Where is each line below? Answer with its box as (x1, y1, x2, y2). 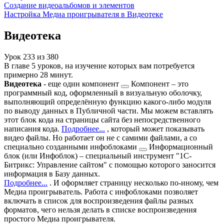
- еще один (41, 79, 82, 88)
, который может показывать (107, 124, 204, 133)
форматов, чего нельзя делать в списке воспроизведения (4, 205, 196, 214)
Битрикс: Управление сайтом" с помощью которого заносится (4, 160, 215, 169)
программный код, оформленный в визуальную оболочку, (4, 88, 202, 97)
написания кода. (4, 124, 61, 133)
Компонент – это (129, 79, 188, 88)
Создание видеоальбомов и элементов (4, 1, 134, 9)
